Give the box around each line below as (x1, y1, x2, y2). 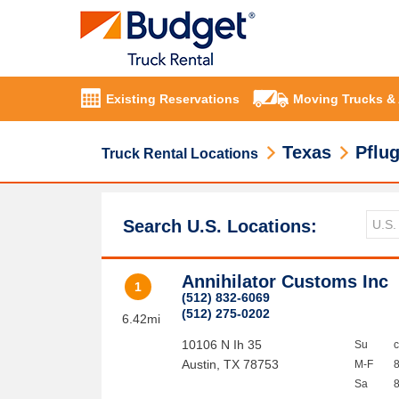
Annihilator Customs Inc (182, 272, 389, 291)
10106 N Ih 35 (182, 338, 263, 352)
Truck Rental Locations (102, 146, 258, 161)
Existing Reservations (106, 92, 240, 107)
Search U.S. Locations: (123, 216, 317, 236)
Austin (182, 357, 217, 371)
